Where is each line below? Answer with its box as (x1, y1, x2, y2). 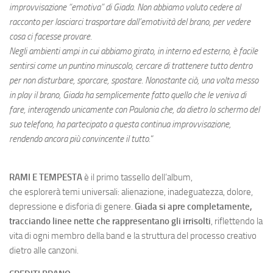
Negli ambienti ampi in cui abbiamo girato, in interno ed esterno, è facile (9, 45, 258, 57)
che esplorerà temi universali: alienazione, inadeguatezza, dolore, (9, 186, 253, 197)
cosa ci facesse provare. (9, 30, 92, 42)
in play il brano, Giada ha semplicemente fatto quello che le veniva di (9, 89, 246, 101)
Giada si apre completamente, (135, 200, 252, 212)
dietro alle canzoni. (9, 244, 80, 256)
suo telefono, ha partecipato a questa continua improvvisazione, (9, 118, 231, 130)
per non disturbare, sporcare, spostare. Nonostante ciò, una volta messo (9, 74, 258, 86)
